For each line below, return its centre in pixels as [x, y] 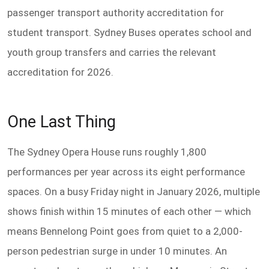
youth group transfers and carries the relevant [112, 52]
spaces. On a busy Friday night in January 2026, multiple [134, 192]
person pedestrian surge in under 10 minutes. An [117, 251]
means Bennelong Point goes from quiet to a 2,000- [125, 231]
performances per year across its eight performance [126, 172]
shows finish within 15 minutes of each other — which [129, 212]
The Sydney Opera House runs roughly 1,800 [107, 152]
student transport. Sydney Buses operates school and [129, 32]
